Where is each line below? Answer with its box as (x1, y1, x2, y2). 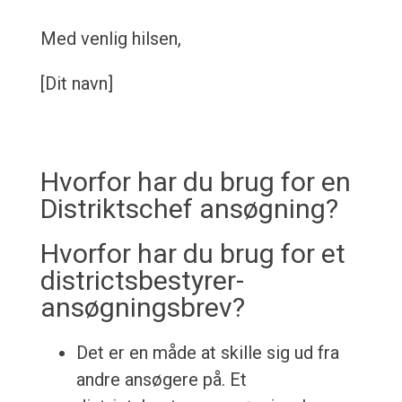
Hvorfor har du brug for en (39, 166, 351, 198)
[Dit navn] (39, 73, 113, 95)
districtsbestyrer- (39, 265, 244, 297)
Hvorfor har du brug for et (39, 238, 345, 270)
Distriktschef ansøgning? (39, 193, 338, 225)
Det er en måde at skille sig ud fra (75, 342, 339, 364)
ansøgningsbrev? (39, 292, 245, 324)
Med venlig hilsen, (39, 28, 181, 50)
